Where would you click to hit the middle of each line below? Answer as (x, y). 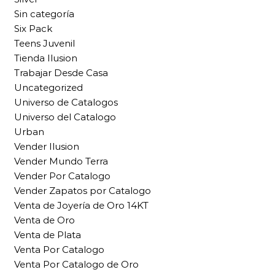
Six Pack (33, 28)
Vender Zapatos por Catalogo (83, 190)
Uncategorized (48, 87)
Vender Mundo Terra (61, 161)
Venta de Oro (45, 220)
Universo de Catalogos (66, 102)
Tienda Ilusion (46, 58)
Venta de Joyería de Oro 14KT (81, 205)
